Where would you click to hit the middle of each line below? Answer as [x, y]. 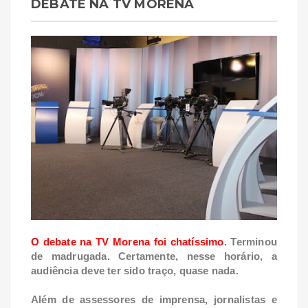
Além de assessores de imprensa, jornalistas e [154, 300]
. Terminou [250, 242]
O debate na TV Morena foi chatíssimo [128, 242]
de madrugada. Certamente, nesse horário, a [154, 256]
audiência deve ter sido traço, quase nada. [136, 271]
